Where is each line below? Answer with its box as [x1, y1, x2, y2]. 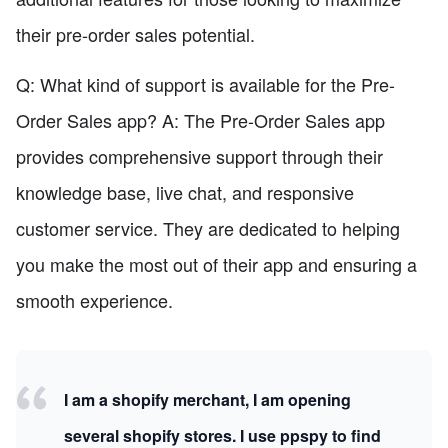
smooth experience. [16, 287, 173, 314]
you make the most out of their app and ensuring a [16, 251, 417, 278]
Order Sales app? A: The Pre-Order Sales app [16, 107, 385, 134]
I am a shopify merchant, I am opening [64, 388, 351, 412]
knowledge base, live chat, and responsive [16, 179, 354, 206]
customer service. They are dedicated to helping [16, 215, 400, 242]
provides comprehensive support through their [16, 143, 383, 170]
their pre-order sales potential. [16, 21, 255, 48]
